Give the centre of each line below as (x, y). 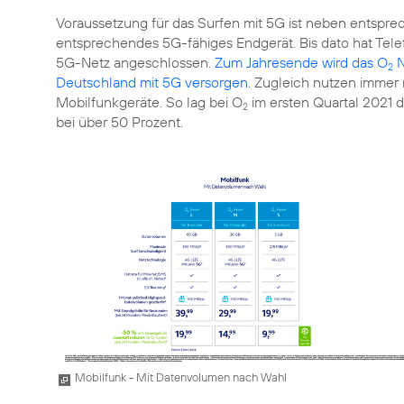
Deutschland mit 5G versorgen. (153, 82)
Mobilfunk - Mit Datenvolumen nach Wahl (181, 376)
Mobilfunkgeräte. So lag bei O (149, 101)
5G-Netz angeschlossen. (135, 62)
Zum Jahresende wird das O (301, 62)
